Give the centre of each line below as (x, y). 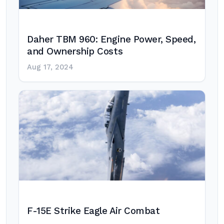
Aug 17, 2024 (50, 67)
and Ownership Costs (75, 51)
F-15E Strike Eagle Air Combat (93, 211)
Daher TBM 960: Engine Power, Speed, (111, 39)
